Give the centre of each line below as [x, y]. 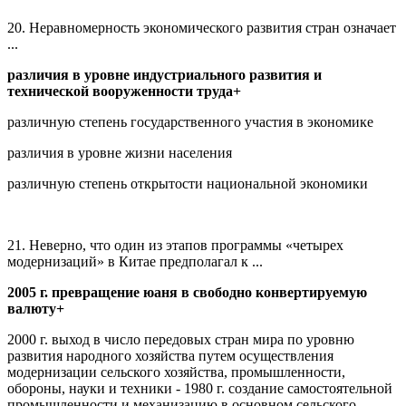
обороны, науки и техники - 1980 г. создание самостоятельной [200, 388]
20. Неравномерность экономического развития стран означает [202, 27]
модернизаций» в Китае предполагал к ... [135, 261]
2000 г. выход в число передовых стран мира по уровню [181, 339]
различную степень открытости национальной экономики [188, 183]
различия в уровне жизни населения [120, 152]
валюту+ [36, 308]
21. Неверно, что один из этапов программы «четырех [175, 245]
